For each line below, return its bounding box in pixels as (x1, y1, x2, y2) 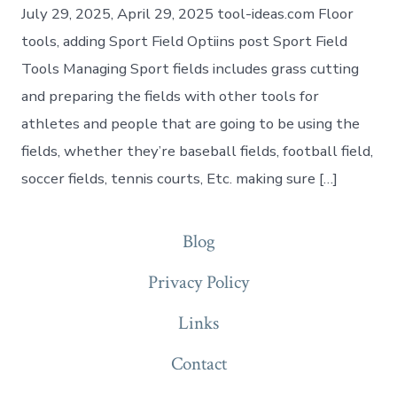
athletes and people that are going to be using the (21, 113, 361, 135)
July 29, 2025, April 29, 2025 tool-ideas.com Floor (21, 4, 354, 25)
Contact (170, 351, 227, 376)
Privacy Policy (148, 269, 249, 294)
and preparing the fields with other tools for (21, 86, 320, 107)
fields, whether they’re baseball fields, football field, (21, 141, 374, 162)
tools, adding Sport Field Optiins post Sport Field (21, 31, 348, 52)
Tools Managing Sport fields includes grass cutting (21, 58, 360, 80)
